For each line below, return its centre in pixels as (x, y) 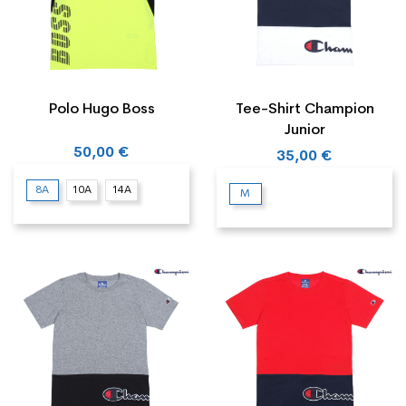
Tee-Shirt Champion (304, 110)
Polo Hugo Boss (101, 110)
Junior (304, 131)
